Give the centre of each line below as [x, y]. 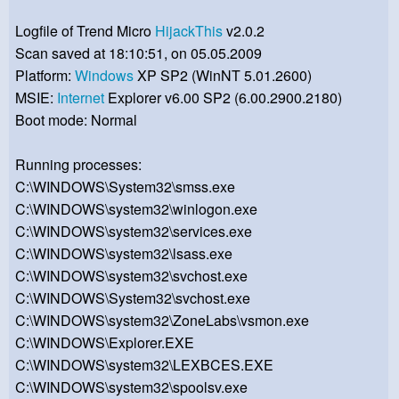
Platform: [45, 76]
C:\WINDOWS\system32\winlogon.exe [136, 209]
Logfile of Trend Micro [85, 31]
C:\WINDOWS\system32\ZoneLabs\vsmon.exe [162, 321]
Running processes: [78, 165]
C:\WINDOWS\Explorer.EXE [105, 343]
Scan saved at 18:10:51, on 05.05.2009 [138, 53]
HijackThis [189, 31]
